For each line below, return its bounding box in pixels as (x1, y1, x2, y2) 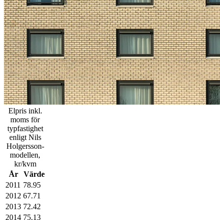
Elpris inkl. (8, 106, 42, 115)
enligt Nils (9, 133, 41, 141)
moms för (10, 115, 40, 124)
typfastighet (7, 124, 43, 133)
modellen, (10, 150, 40, 159)
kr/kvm (14, 159, 36, 168)
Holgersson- (6, 141, 44, 150)
